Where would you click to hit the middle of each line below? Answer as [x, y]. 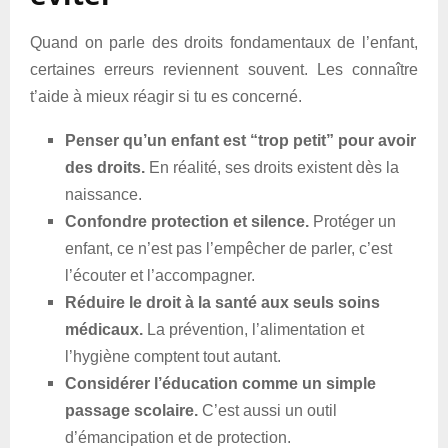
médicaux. [104, 329]
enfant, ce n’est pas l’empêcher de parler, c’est [228, 248]
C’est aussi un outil [267, 410]
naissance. [103, 194]
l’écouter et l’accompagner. [160, 275]
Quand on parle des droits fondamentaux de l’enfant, [224, 42]
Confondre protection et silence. [187, 221]
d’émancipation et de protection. [178, 437]
